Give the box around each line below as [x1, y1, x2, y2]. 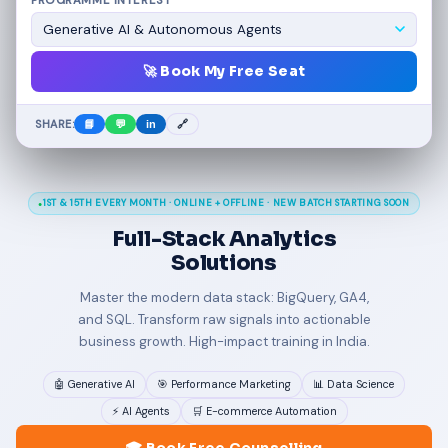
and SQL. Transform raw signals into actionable [77, 311, 371, 328]
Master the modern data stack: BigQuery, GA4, [79, 289, 369, 306]
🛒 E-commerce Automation [191, 404, 337, 418]
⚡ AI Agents [111, 404, 170, 418]
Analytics [229, 225, 337, 252]
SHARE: [35, 116, 75, 131]
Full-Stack [111, 225, 230, 252]
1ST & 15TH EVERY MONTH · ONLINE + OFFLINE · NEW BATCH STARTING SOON [43, 197, 410, 209]
